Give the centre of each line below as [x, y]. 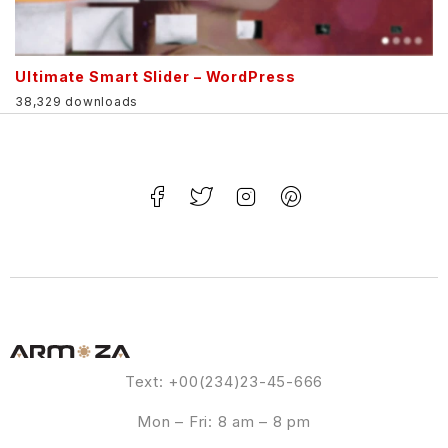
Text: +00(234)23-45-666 [224, 382]
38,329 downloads [76, 102]
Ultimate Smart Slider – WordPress [155, 77]
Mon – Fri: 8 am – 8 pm [224, 422]
